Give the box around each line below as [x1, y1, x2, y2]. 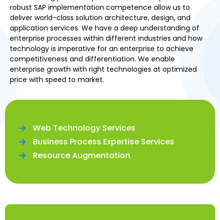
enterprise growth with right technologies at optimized [10, 64, 197, 74]
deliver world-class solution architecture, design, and [10, 13, 191, 23]
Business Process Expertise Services [32, 136, 174, 147]
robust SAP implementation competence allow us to [10, 2, 190, 12]
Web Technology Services [32, 122, 136, 134]
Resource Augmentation [32, 149, 130, 161]
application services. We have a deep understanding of [10, 23, 199, 33]
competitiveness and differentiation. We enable [10, 54, 175, 64]
